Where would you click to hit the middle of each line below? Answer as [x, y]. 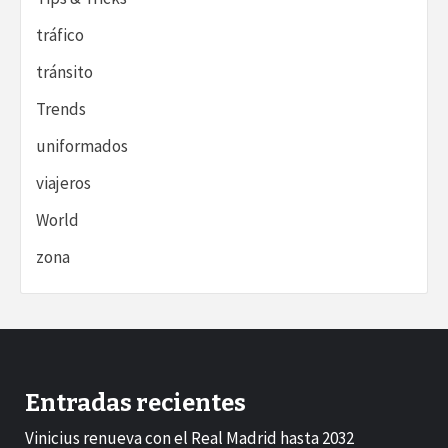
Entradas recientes [135, 402]
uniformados [82, 145]
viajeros [63, 182]
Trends [61, 108]
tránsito [64, 71]
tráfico [60, 34]
